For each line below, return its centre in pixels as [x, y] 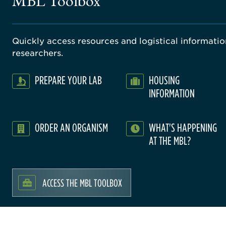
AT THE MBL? [170, 140]
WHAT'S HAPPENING [183, 127]
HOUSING [164, 80]
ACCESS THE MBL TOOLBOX [82, 182]
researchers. [38, 52]
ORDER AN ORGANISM [71, 127]
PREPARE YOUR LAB [68, 80]
